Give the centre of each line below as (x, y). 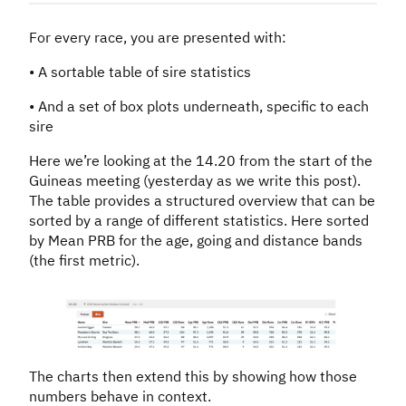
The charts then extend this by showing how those (193, 376)
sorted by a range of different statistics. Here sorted (199, 220)
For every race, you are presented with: (158, 37)
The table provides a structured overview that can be (202, 200)
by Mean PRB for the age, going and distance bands (196, 240)
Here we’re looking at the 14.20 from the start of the (201, 160)
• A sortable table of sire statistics (140, 71)
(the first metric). (84, 260)
